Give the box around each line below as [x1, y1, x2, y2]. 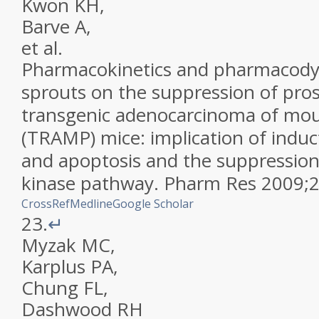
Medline [70, 196, 113, 211]
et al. [21, 35, 63, 61]
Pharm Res [164, 170, 256, 196]
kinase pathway [21, 170, 154, 196]
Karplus [21, 253, 85, 279]
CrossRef [21, 196, 70, 211]
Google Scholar [113, 196, 194, 211]
